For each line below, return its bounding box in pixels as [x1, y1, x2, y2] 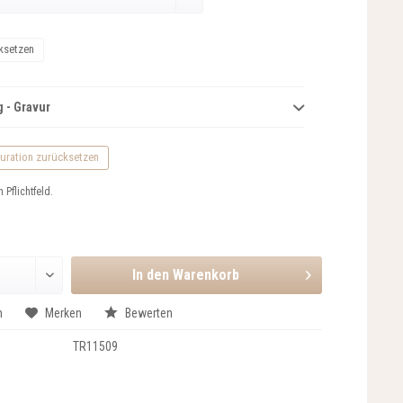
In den [132, 266, 170, 283]
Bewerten [121, 306, 173, 320]
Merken [44, 306, 82, 320]
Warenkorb [173, 266, 240, 283]
